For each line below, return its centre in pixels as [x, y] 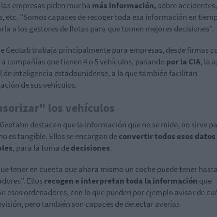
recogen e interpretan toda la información [122, 180]
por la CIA [183, 61]
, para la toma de [42, 147]
